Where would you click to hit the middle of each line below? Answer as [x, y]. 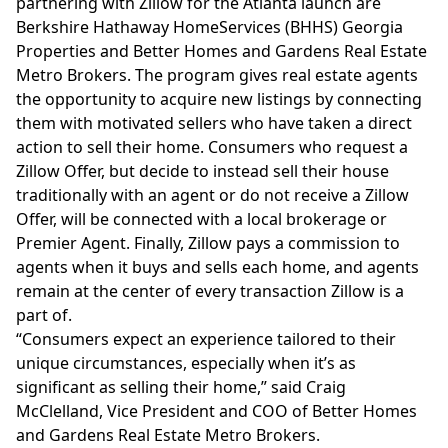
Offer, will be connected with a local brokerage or [201, 218]
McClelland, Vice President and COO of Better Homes [216, 410]
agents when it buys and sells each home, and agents [217, 266]
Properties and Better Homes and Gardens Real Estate [221, 50]
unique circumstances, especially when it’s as [186, 362]
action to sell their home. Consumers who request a [212, 146]
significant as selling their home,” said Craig [181, 386]
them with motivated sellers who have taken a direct [214, 122]
